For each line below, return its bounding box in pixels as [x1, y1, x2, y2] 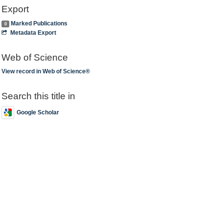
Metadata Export [10, 29, 56, 36]
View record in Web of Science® [1, 68, 90, 75]
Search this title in [1, 91, 76, 101]
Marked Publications [11, 20, 68, 27]
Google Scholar [17, 109, 60, 116]
